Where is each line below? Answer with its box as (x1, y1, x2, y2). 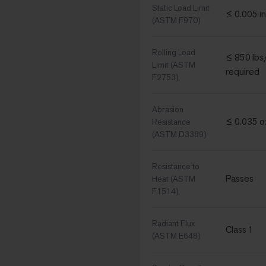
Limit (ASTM (152, 59, 195, 71)
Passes (226, 172, 254, 185)
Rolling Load (152, 47, 195, 58)
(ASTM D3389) (152, 129, 207, 140)
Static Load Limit (152, 2, 210, 14)
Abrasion (152, 104, 183, 115)
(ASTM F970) (152, 15, 201, 26)
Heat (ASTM (152, 173, 195, 185)
